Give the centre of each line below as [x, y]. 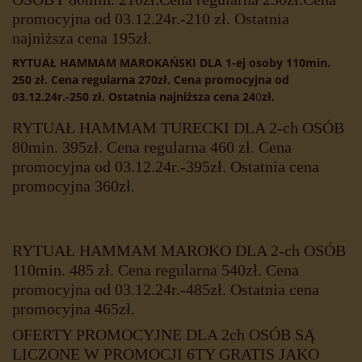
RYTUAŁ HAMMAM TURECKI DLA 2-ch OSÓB [178, 128]
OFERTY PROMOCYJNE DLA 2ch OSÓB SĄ [164, 335]
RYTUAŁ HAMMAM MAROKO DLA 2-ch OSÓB [179, 251]
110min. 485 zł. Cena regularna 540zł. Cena [156, 270]
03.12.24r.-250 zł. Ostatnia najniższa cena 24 [134, 97]
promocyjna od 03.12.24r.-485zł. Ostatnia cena [166, 290]
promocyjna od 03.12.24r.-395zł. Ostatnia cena [166, 167]
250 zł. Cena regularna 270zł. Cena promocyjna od [151, 80]
